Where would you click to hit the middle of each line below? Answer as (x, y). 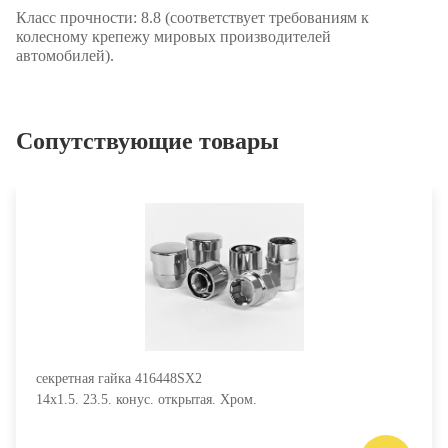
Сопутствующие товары (147, 141)
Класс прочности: (76, 17)
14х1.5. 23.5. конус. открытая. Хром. (146, 399)
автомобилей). (65, 55)
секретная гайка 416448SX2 (119, 378)
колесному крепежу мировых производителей (173, 36)
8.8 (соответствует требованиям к (253, 17)
